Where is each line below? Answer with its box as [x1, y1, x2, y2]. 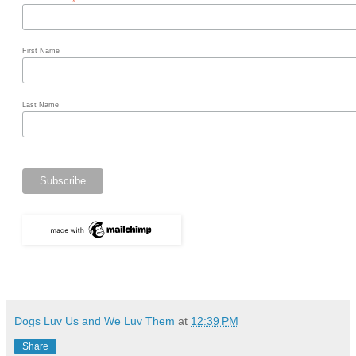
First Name [22, 47, 62, 56]
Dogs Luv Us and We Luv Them [14, 314, 175, 327]
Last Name [22, 100, 61, 109]
